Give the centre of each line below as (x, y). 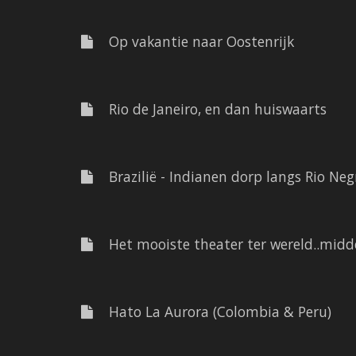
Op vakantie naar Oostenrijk (193, 41)
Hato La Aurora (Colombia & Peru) (212, 311)
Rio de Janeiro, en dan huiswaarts (210, 109)
